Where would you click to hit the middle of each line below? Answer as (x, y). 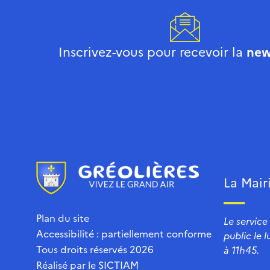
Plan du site (63, 218)
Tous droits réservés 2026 (95, 249)
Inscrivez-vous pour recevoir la (152, 51)
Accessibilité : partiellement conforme (124, 234)
